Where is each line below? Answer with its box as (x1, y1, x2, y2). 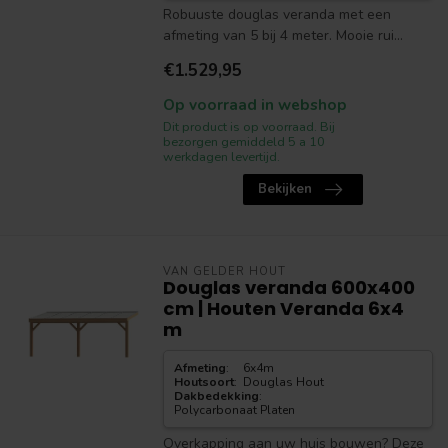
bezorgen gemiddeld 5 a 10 (162, 133, 325, 150)
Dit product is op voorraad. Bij (162, 118, 335, 135)
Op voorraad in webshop (162, 94, 347, 115)
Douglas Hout (243, 374, 325, 390)
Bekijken (257, 180, 312, 198)
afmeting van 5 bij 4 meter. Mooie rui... (162, 26, 403, 45)
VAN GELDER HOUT (162, 264, 286, 279)
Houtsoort (173, 374, 234, 390)
